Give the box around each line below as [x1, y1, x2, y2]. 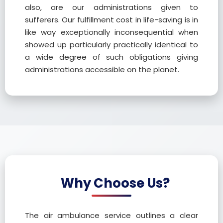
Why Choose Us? [61, 174, 170, 192]
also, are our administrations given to [25, 2, 198, 12]
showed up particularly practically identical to [25, 39, 198, 50]
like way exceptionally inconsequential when [25, 27, 198, 37]
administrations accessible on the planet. [25, 64, 179, 75]
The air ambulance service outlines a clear [25, 210, 198, 221]
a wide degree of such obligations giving [25, 52, 198, 62]
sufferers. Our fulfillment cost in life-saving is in [25, 14, 198, 25]
